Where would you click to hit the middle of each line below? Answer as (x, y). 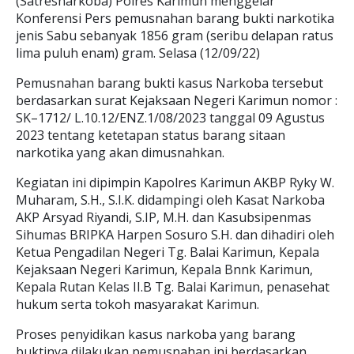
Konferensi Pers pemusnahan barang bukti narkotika (175, 18)
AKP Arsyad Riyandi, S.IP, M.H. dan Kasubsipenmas (164, 217)
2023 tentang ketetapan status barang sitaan (151, 135)
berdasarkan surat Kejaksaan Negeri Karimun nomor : (177, 100)
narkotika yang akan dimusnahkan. (120, 153)
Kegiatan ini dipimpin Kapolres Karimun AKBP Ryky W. (175, 183)
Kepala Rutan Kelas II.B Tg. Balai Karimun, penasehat (173, 287)
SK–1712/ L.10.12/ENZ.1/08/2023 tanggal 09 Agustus (170, 118)
